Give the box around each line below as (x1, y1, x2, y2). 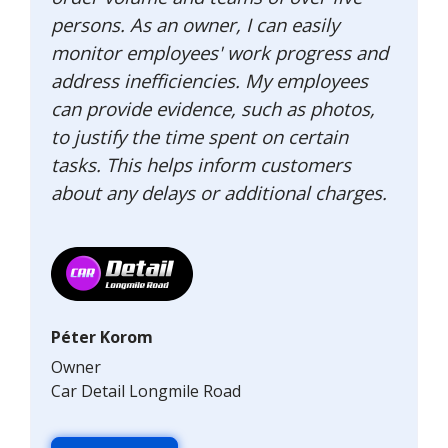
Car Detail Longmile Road (51, 380, 241, 402)
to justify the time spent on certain (51, 124, 348, 149)
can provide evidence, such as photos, (51, 96, 375, 121)
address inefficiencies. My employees (51, 68, 368, 93)
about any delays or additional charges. (51, 180, 387, 205)
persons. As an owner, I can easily (51, 12, 339, 37)
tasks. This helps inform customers (51, 152, 351, 177)
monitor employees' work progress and (51, 40, 388, 65)
